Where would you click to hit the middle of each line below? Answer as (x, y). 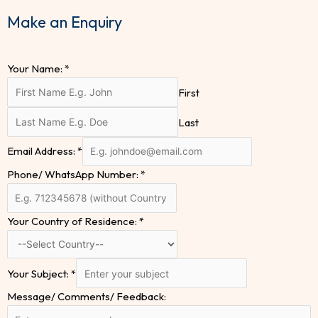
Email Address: (42, 151)
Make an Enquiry (65, 22)
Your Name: (36, 68)
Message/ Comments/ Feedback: (87, 297)
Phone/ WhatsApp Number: (74, 175)
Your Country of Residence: (73, 221)
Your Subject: (39, 273)
